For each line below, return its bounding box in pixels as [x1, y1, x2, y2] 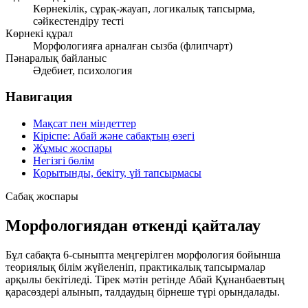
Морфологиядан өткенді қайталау [5, 216, 261, 234]
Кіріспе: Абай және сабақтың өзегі [33, 129, 195, 142]
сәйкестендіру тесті [33, 14, 124, 27]
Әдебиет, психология [33, 64, 132, 76]
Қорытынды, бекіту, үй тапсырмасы [33, 166, 201, 179]
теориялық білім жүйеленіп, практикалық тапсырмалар [5, 261, 265, 273]
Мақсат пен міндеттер [33, 117, 136, 129]
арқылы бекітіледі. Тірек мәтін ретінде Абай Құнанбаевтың [5, 273, 285, 285]
